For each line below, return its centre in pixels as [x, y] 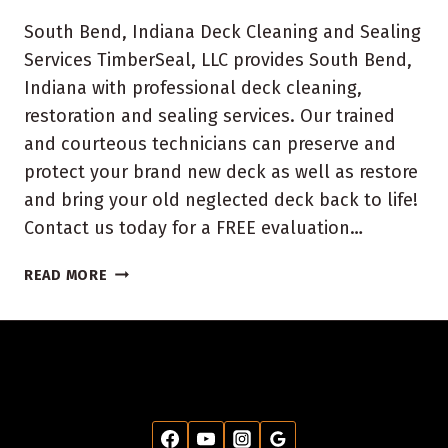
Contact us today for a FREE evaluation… [193, 227]
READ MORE [66, 275]
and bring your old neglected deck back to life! [221, 199]
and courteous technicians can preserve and [210, 143]
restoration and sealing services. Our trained [209, 115]
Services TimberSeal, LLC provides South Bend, [218, 59]
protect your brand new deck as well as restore [221, 171]
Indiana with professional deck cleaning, [193, 87]
